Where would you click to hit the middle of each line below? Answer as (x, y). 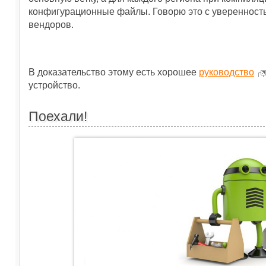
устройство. (54, 85)
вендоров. (51, 25)
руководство (227, 72)
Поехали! (58, 116)
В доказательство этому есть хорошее (114, 72)
